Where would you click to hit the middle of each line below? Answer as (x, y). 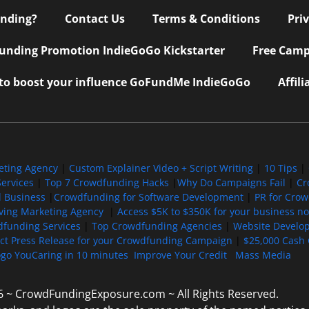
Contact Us (95, 18)
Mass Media (263, 255)
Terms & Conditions (206, 18)
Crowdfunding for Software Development (149, 197)
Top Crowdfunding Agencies (157, 226)
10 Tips (280, 168)
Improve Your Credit (181, 255)
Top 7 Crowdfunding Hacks (107, 182)
